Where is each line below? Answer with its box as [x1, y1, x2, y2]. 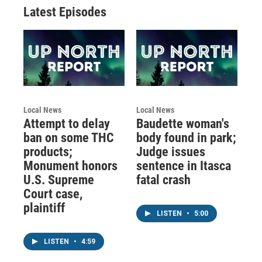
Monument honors [23, 158, 118, 173]
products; [23, 144, 73, 159]
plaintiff [23, 200, 65, 215]
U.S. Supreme [23, 172, 94, 187]
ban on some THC [23, 130, 114, 145]
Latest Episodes [23, 4, 106, 19]
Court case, [23, 186, 82, 201]
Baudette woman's [136, 116, 229, 131]
